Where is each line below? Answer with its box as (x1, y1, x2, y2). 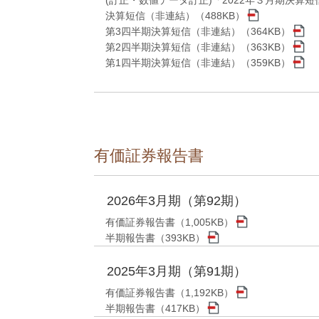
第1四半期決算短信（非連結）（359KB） (105, 57, 291, 69)
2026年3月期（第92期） (107, 194, 246, 209)
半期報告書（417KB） (105, 303, 205, 315)
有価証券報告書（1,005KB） (105, 216, 234, 229)
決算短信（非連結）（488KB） (105, 10, 245, 22)
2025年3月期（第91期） (107, 264, 246, 279)
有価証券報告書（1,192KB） (105, 287, 234, 299)
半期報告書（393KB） (105, 232, 205, 244)
